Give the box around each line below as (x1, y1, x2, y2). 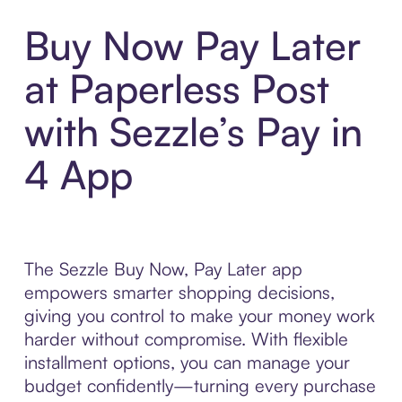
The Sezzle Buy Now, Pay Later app (23, 258, 302, 281)
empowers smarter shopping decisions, (23, 281, 335, 304)
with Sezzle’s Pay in (23, 107, 363, 157)
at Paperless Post (23, 64, 329, 114)
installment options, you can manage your (23, 351, 350, 374)
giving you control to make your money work (23, 304, 375, 328)
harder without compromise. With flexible (23, 328, 348, 351)
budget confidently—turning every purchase (23, 374, 376, 398)
